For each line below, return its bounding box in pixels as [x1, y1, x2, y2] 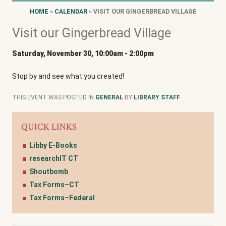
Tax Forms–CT [29, 180, 79, 189]
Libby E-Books [29, 141, 77, 149]
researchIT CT [29, 154, 78, 162]
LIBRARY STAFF [134, 93, 180, 101]
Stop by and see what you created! [12, 72, 124, 80]
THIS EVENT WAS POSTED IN [12, 93, 95, 101]
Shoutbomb [29, 167, 68, 176]
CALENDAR [54, 7, 87, 15]
